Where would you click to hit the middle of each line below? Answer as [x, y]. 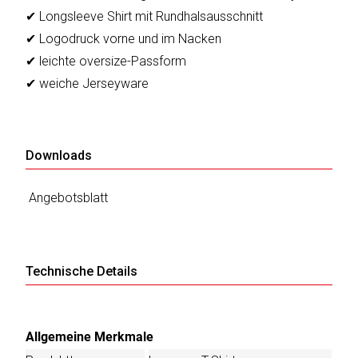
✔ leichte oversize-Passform [106, 62]
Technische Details [82, 272]
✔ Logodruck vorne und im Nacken [124, 39]
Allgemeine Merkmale [90, 337]
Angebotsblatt [69, 198]
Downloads [59, 156]
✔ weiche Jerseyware [88, 84]
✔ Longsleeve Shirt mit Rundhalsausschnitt [145, 17]
